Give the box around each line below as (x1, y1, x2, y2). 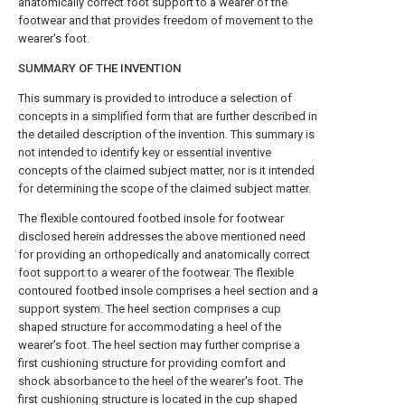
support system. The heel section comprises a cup (18, 302, 281, 316)
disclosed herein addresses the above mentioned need (18, 230, 306, 243)
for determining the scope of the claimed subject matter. (18, 182, 311, 195)
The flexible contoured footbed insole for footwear (18, 212, 284, 225)
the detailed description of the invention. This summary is (18, 127, 315, 141)
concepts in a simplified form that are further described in (18, 109, 317, 123)
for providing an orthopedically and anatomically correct (18, 248, 310, 261)
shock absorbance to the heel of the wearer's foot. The (18, 374, 303, 388)
